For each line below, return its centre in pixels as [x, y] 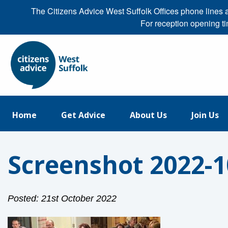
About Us [148, 115]
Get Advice [83, 115]
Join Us [205, 115]
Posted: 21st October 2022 [62, 198]
